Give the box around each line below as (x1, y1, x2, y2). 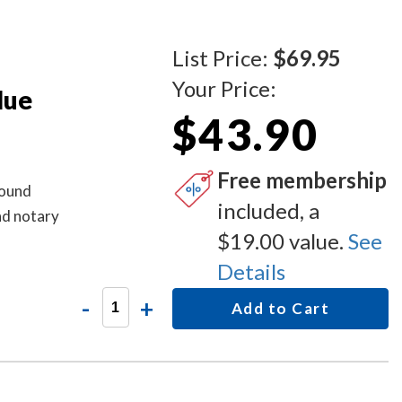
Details (217, 258, 286, 284)
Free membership (217, 167, 388, 193)
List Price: (172, 45, 274, 71)
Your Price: (172, 75, 277, 101)
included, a (217, 197, 320, 223)
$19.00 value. (217, 228, 349, 254)
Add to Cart (231, 299, 330, 318)
